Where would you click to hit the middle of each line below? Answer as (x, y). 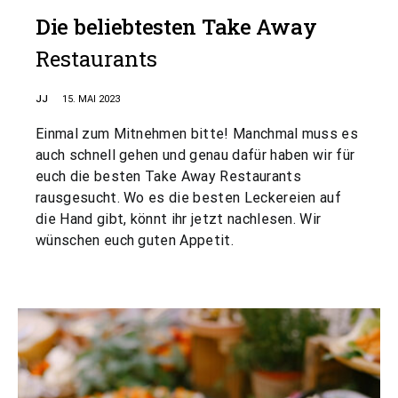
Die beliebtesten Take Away (176, 27)
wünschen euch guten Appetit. (135, 240)
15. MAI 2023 (91, 99)
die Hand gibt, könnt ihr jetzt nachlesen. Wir (179, 219)
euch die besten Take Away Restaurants (168, 176)
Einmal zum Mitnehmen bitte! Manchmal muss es (197, 134)
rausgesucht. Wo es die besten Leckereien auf (189, 198)
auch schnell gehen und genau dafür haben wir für (195, 155)
